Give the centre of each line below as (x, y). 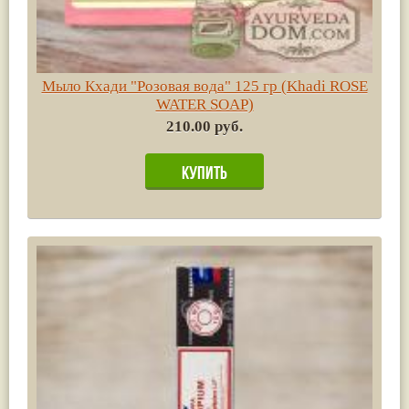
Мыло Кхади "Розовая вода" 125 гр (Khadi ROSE (204, 86)
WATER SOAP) (204, 104)
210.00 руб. (204, 126)
